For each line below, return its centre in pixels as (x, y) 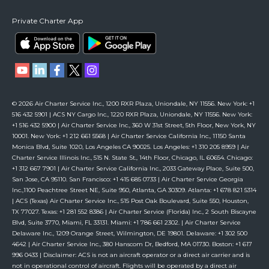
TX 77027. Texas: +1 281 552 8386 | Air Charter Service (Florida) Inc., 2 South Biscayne (134, 212)
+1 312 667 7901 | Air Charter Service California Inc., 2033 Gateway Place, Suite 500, (133, 169)
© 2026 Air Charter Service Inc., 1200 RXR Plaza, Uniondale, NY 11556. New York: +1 (133, 104)
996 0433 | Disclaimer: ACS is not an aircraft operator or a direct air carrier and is (131, 255)
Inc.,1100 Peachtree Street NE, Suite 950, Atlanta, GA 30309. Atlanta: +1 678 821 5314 (134, 190)
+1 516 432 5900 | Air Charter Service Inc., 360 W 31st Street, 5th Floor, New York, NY (134, 125)
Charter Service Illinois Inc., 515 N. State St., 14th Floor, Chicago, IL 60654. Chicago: (132, 158)
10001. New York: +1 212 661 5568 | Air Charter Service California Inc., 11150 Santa (129, 136)
